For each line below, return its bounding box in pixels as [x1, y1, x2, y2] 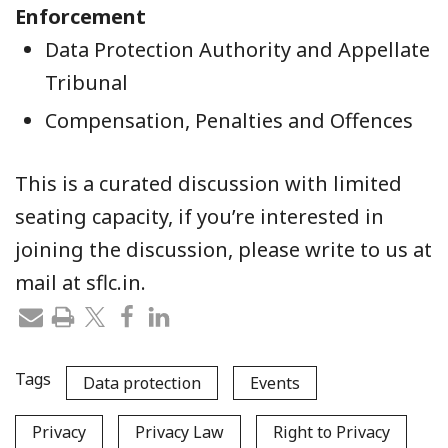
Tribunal [45, 69, 128, 97]
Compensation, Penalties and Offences [45, 107, 413, 135]
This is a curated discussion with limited [15, 170, 402, 198]
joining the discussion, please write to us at [15, 236, 432, 264]
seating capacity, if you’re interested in [15, 203, 384, 231]
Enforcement [15, 3, 146, 31]
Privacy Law [135, 421, 224, 444]
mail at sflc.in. [15, 269, 146, 297]
